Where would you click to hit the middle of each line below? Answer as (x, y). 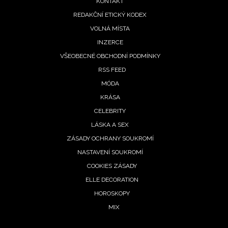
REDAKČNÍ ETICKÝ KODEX (110, 15)
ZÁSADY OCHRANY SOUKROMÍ (110, 138)
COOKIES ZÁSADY (112, 166)
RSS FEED (112, 69)
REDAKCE (47, 114)
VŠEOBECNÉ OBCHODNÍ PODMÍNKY (110, 56)
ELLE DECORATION (112, 179)
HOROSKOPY (112, 193)
